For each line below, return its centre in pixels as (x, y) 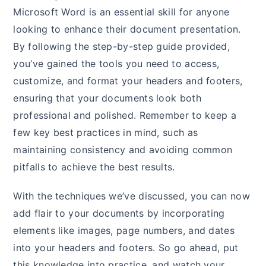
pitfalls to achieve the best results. (94, 167)
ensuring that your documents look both (107, 98)
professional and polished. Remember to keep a (125, 115)
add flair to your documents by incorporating (119, 213)
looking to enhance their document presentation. (127, 29)
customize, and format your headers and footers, (128, 80)
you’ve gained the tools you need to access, (116, 63)
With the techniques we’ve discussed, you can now (132, 196)
